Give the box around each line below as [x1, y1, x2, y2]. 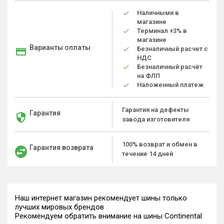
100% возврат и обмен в [122, 140, 197, 148]
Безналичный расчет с [137, 45, 208, 52]
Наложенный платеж [137, 81, 203, 88]
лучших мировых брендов [15, 202, 104, 211]
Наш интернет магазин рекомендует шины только [15, 193, 187, 202]
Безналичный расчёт [137, 63, 202, 70]
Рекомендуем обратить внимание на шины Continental [15, 211, 202, 220]
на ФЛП [137, 72, 160, 79]
